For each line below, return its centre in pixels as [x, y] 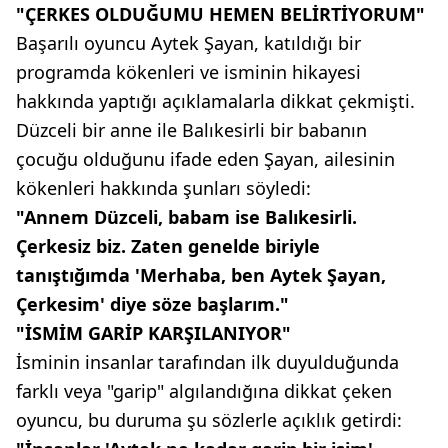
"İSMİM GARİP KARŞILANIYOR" [153, 332]
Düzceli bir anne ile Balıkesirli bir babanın [191, 129]
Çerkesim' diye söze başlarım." [152, 303]
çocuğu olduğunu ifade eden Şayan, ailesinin [205, 158]
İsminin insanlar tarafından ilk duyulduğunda [207, 361]
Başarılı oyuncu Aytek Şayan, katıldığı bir [188, 42]
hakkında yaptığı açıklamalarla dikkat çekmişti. [215, 100]
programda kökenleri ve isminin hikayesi [188, 71]
